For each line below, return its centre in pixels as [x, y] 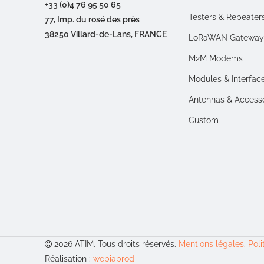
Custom [204, 120]
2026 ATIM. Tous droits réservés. [115, 244]
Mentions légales [211, 244]
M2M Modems [216, 58]
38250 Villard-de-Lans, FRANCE [106, 34]
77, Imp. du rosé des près [92, 19]
